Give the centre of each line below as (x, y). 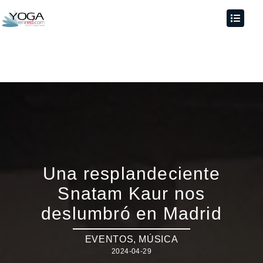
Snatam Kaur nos (131, 193)
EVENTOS (109, 239)
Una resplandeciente (131, 173)
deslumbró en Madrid (131, 213)
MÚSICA (159, 239)
